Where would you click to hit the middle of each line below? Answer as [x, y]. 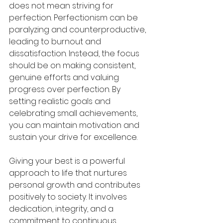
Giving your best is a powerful [68, 161]
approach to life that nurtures [69, 173]
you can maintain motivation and [75, 125]
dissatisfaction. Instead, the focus [75, 54]
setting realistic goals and [61, 102]
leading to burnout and [56, 42]
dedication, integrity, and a [62, 209]
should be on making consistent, [73, 66]
